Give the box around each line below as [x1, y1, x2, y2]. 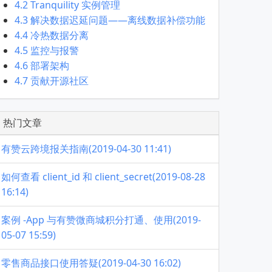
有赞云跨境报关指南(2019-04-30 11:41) [1, 142, 171, 155]
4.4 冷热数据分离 [15, 29, 89, 42]
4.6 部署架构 [15, 59, 69, 72]
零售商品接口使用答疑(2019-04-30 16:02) [1, 256, 181, 270]
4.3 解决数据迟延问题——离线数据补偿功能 [15, 13, 205, 27]
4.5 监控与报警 [15, 44, 79, 57]
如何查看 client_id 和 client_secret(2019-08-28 [1, 170, 205, 183]
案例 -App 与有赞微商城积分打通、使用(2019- [1, 213, 201, 226]
